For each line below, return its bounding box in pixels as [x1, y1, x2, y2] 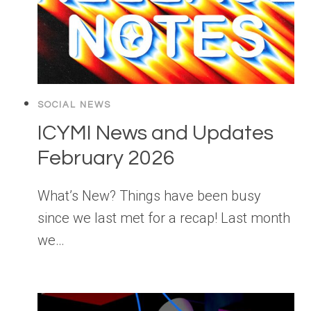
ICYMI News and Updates [37, 122, 274, 144]
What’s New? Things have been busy [37, 187, 261, 205]
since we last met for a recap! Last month [37, 210, 290, 227]
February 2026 [37, 147, 175, 169]
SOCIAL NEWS [37, 100, 111, 110]
